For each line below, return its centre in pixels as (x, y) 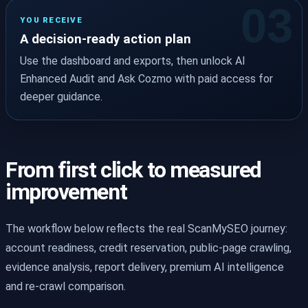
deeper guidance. (61, 97)
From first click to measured (133, 170)
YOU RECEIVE (51, 20)
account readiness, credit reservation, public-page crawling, (148, 248)
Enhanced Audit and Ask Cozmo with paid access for (146, 79)
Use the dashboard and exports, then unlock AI (133, 61)
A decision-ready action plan (106, 39)
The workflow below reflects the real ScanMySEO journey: (146, 229)
